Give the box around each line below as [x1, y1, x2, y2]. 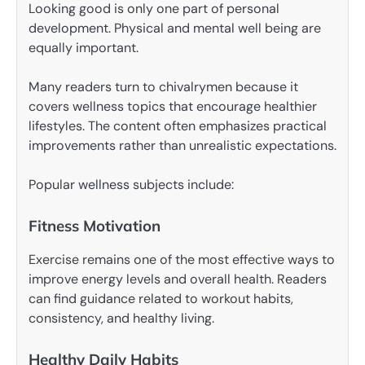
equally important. [29, 38, 139, 56]
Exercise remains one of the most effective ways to [29, 251, 335, 269]
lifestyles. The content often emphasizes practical [29, 117, 327, 134]
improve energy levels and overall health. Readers [29, 270, 327, 288]
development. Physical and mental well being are [29, 19, 321, 37]
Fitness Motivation [29, 215, 161, 235]
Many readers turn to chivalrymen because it [29, 77, 298, 95]
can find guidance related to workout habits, [29, 290, 293, 308]
